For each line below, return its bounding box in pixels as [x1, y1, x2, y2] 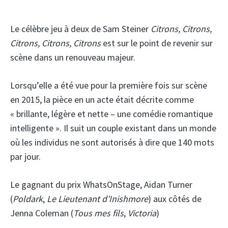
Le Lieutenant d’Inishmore [47, 193, 148, 205]
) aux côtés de [148, 193, 202, 205]
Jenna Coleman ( [10, 207, 73, 219]
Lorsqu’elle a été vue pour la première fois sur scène [10, 79, 207, 92]
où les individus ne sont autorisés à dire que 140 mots [10, 136, 214, 149]
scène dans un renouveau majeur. [10, 51, 135, 64]
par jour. [10, 151, 41, 163]
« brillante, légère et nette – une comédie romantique [10, 108, 213, 120]
